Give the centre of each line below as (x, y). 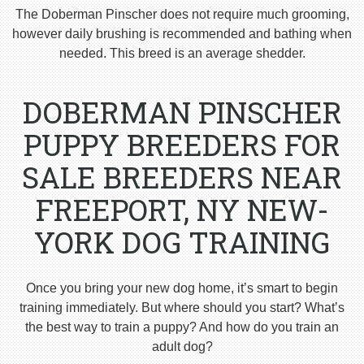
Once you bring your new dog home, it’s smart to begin (182, 288)
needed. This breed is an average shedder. (182, 54)
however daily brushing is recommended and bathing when (182, 34)
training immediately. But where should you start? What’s (182, 308)
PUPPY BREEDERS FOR (182, 145)
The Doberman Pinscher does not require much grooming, (182, 15)
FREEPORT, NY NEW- (182, 210)
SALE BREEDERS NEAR (182, 178)
